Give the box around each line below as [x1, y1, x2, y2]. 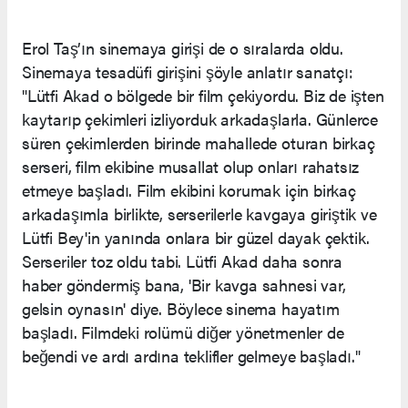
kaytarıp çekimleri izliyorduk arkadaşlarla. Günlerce [22, 107, 379, 130]
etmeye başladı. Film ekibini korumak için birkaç [22, 178, 356, 201]
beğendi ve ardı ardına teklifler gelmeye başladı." [22, 343, 361, 367]
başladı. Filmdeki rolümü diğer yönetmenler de [22, 320, 344, 343]
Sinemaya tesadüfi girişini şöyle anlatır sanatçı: [22, 59, 353, 83]
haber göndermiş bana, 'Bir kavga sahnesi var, [22, 272, 346, 296]
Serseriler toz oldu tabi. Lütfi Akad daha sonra [22, 249, 342, 272]
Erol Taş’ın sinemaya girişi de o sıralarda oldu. [22, 36, 343, 59]
